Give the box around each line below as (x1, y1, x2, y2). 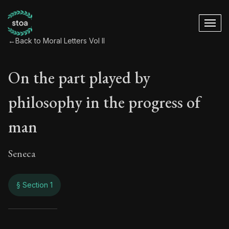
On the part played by (8, 67, 150, 88)
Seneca (8, 147, 35, 160)
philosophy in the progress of (8, 91, 200, 113)
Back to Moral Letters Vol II (15, 36, 105, 45)
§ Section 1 (16, 180, 53, 189)
